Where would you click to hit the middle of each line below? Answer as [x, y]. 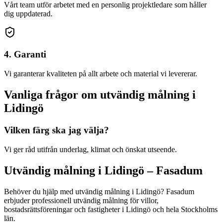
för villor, [143, 200]
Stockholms [199, 209]
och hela [166, 209]
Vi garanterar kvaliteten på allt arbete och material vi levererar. [101, 74]
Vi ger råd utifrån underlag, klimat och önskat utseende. [90, 149]
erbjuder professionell [39, 200]
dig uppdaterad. [28, 13]
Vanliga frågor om [52, 95]
